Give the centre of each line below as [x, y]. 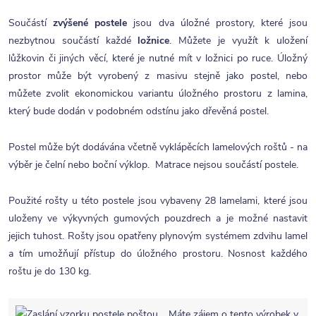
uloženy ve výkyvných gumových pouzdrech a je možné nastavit [158, 218]
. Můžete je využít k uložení [238, 41]
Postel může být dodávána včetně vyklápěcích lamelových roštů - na [158, 147]
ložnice [154, 41]
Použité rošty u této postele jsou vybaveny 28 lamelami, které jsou [158, 201]
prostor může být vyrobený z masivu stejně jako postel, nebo [158, 76]
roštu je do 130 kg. [50, 271]
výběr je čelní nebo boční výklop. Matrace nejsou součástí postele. [153, 165]
